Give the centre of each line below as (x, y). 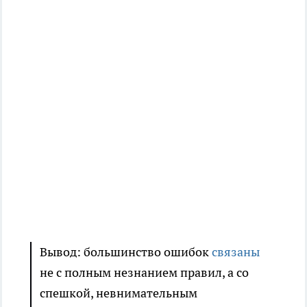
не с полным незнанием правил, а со (144, 273)
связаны (236, 252)
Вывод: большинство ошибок (126, 252)
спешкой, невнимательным (119, 293)
